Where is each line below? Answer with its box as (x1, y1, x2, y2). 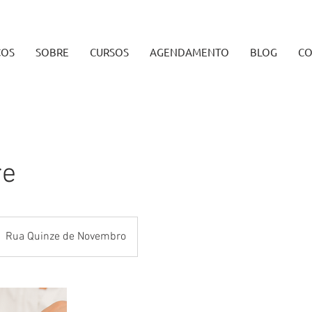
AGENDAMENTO (149, 45, 229, 58)
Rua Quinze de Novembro (6, 230, 126, 244)
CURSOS (89, 45, 129, 58)
